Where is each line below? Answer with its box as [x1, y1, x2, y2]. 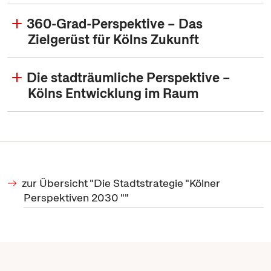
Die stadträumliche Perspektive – [27, 69, 230, 87]
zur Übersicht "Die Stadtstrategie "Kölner [22, 176, 220, 190]
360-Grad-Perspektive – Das [27, 15, 203, 33]
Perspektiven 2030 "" [24, 191, 129, 204]
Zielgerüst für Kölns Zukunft [28, 31, 200, 48]
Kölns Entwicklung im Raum [28, 85, 199, 102]
